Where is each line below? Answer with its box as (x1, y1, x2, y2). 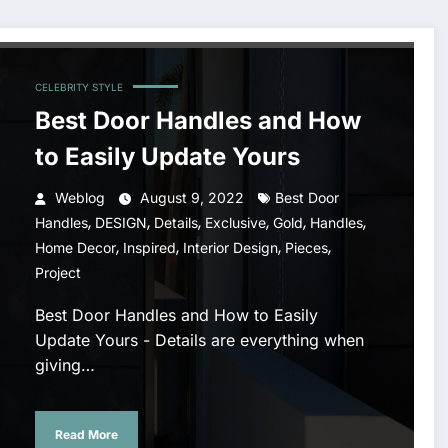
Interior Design (182, 239, 278, 257)
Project (34, 264, 81, 282)
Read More (54, 426, 118, 442)
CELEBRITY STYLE (34, 81, 123, 94)
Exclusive (204, 214, 266, 232)
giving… (34, 355, 95, 376)
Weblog (54, 189, 105, 207)
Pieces (284, 239, 328, 257)
